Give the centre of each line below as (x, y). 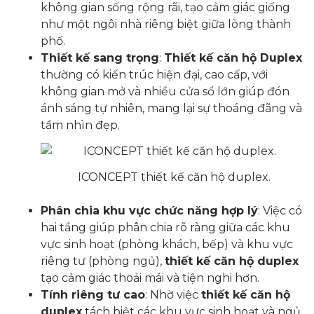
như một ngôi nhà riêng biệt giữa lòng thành (166, 24)
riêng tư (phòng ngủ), (103, 261)
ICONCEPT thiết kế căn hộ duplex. (174, 177)
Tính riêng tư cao (93, 295)
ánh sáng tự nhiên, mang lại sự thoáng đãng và (171, 108)
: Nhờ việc (173, 295)
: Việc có (280, 211)
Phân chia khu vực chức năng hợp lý (149, 211)
